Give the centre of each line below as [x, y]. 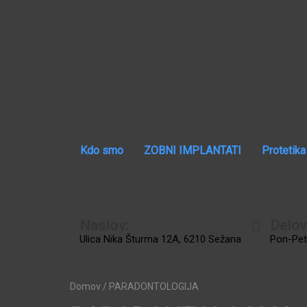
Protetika [284, 151]
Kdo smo [102, 151]
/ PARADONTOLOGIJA [150, 286]
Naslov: [104, 225]
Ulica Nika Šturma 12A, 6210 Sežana [160, 239]
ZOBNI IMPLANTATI [193, 151]
